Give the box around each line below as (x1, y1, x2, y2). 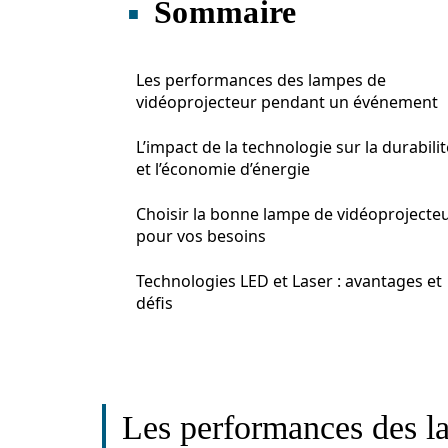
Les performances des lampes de (136, 69, 386, 91)
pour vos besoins (136, 225, 266, 247)
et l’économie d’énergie (136, 158, 310, 180)
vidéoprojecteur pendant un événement (136, 91, 438, 113)
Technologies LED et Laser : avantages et (136, 270, 442, 292)
